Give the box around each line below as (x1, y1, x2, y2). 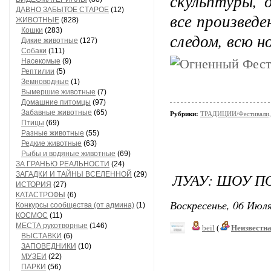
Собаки (21, 47, 47, 55)
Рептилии (21, 67, 54, 76)
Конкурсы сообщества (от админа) (16, 201, 134, 209)
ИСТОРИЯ (16, 180, 51, 189)
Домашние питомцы (21, 98, 91, 106)
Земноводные (21, 77, 69, 86)
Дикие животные (21, 36, 78, 45)
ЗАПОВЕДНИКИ (21, 242, 76, 250)
